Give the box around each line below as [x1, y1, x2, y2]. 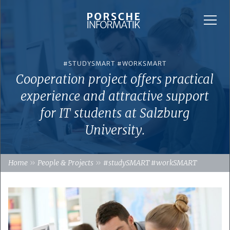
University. [85, 122, 145, 138]
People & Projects [37, 158, 93, 167]
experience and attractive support [21, 88, 209, 104]
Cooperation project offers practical [16, 71, 214, 87]
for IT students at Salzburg [40, 105, 190, 121]
